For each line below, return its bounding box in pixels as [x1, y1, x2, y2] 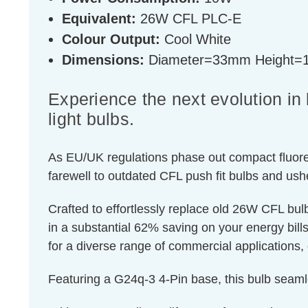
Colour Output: [62, 32, 160, 47]
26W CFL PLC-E [136, 11, 241, 27]
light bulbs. [48, 109, 134, 129]
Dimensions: [62, 52, 144, 68]
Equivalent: [62, 11, 136, 27]
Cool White [160, 32, 231, 47]
